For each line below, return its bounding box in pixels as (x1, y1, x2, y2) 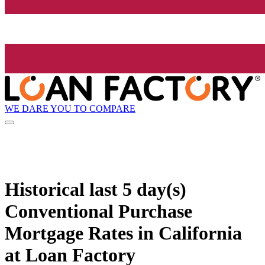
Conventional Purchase (5, 200, 192, 222)
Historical (5, 178, 89, 200)
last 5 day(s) (89, 178, 186, 200)
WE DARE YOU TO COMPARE (5, 103, 135, 114)
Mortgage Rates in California (5, 222, 242, 244)
